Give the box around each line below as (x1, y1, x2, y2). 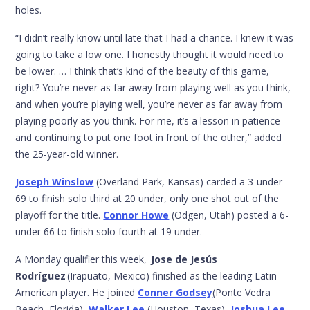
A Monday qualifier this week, (15, 252, 152, 266)
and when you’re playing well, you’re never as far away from (15, 97, 283, 111)
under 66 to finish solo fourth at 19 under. (15, 224, 203, 238)
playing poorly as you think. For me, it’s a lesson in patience (15, 113, 281, 127)
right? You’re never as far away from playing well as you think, (15, 80, 291, 94)
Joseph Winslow (15, 174, 94, 188)
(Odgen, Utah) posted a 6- (169, 208, 289, 221)
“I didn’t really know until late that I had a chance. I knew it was (15, 30, 294, 44)
